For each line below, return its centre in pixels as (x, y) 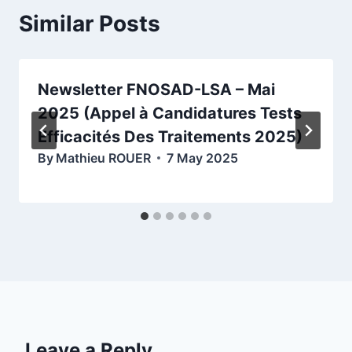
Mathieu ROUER (104, 158)
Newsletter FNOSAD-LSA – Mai (156, 89)
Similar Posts (90, 23)
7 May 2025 (203, 158)
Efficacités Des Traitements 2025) (170, 136)
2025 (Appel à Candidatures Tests (170, 113)
